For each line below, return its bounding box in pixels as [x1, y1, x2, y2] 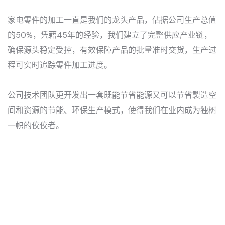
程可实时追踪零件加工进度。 [8, 59, 112, 70]
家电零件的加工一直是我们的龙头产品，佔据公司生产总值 [8, 14, 216, 25]
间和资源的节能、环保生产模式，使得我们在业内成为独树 [8, 104, 216, 116]
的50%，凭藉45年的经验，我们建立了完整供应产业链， [8, 29, 212, 40]
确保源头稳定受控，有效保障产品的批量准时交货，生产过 [8, 44, 216, 55]
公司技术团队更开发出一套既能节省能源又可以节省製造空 [8, 89, 216, 100]
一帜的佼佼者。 [8, 120, 64, 131]
